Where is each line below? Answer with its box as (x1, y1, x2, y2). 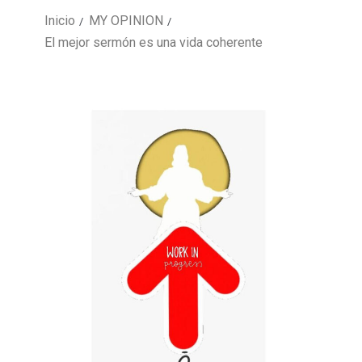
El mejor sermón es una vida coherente (44, 35, 263, 51)
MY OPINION (89, 13, 163, 29)
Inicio (44, 13, 75, 29)
